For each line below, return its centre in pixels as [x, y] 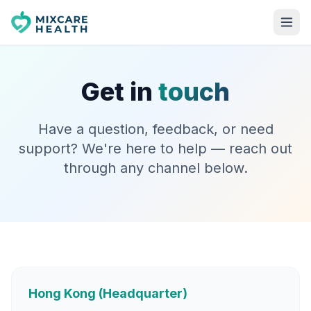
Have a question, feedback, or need [155, 129]
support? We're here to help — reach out [155, 149]
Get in [117, 92]
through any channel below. [155, 168]
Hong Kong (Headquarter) [108, 293]
